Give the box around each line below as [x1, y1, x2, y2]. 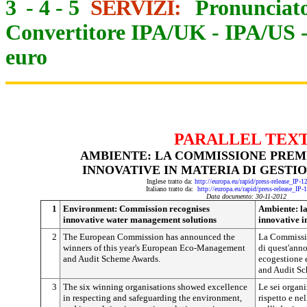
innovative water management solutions [63, 214, 217, 225]
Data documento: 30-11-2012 [206, 193, 286, 200]
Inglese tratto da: [146, 177, 195, 185]
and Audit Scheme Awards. [63, 254, 160, 264]
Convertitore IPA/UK [5, 21, 206, 45]
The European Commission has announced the [63, 232, 235, 242]
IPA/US [225, 21, 295, 45]
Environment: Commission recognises [63, 204, 210, 214]
